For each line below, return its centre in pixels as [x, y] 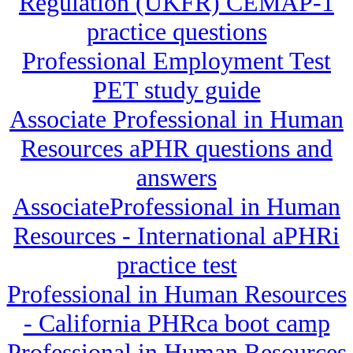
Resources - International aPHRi [176, 236]
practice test [176, 265]
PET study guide [176, 90]
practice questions [176, 32]
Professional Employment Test [176, 61]
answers [176, 178]
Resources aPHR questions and [176, 149]
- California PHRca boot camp [176, 323]
